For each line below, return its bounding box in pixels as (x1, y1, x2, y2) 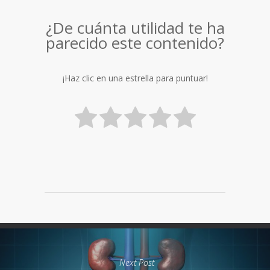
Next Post (119, 257, 154, 269)
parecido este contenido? (46, 31, 224, 54)
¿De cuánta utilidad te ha (45, 16, 225, 39)
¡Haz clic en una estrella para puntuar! (62, 72, 208, 84)
